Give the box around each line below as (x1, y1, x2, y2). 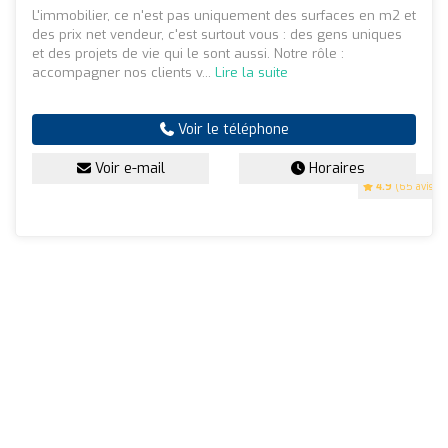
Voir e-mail (90, 159, 165, 179)
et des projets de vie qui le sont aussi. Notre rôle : (32, 45, 344, 63)
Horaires (304, 159, 365, 179)
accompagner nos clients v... (32, 64, 215, 82)
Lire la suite (215, 64, 288, 82)
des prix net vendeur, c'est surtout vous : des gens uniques (32, 26, 402, 44)
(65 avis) (392, 180, 437, 194)
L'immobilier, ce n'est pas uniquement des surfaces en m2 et (32, 7, 416, 25)
